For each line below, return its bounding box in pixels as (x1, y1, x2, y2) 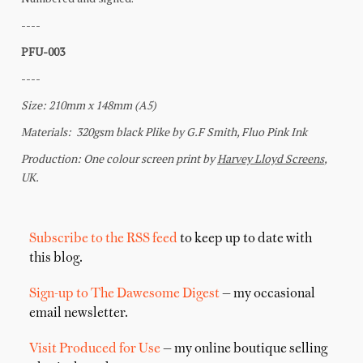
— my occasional (220, 288, 315, 301)
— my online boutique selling (160, 343, 327, 357)
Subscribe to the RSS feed (29, 233, 177, 246)
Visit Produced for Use (29, 343, 160, 357)
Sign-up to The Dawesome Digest (29, 288, 220, 301)
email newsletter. (29, 307, 128, 321)
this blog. (29, 252, 83, 266)
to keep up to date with (177, 233, 312, 246)
